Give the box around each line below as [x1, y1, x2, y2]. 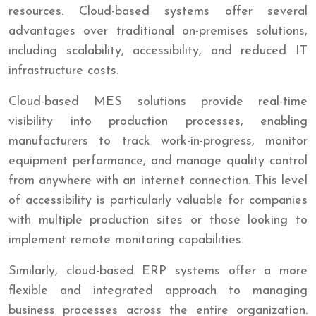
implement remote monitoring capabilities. [8, 233, 243, 247]
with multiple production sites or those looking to [8, 213, 308, 227]
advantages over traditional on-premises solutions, [8, 24, 308, 38]
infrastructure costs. [8, 63, 119, 78]
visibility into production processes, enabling [8, 114, 308, 128]
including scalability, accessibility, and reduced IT [8, 44, 308, 58]
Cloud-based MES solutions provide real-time [8, 95, 308, 109]
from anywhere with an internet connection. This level [8, 174, 308, 188]
